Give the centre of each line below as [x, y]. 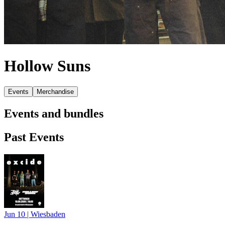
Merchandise [55, 91]
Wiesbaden [48, 214]
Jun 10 [16, 214]
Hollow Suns [47, 66]
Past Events [34, 137]
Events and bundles [54, 113]
